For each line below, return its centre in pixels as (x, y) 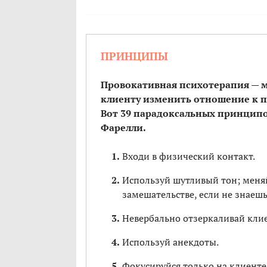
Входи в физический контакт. (189, 156)
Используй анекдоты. (170, 242)
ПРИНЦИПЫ (134, 56)
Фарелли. (123, 128)
